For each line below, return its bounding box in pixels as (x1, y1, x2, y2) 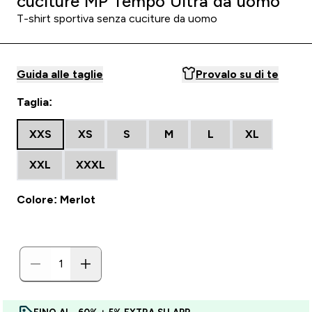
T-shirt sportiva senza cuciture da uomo (17, 13, 217, 24)
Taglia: (17, 96, 52, 108)
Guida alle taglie (17, 68, 103, 80)
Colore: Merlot (17, 194, 95, 205)
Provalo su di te (196, 68, 279, 80)
